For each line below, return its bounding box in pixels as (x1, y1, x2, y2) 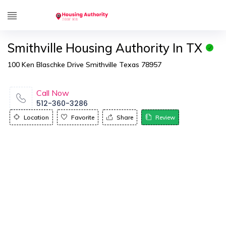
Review (155, 114, 175, 121)
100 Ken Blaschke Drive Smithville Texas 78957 (8, 60, 161, 69)
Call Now (36, 88, 69, 98)
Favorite (71, 114, 94, 121)
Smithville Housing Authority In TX (8, 40, 202, 55)
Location (24, 114, 49, 121)
